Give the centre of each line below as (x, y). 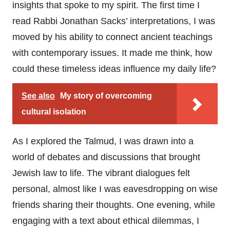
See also (38, 95)
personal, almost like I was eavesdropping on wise (115, 189)
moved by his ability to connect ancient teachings (112, 37)
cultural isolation (54, 111)
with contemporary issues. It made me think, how (112, 53)
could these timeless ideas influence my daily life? (114, 69)
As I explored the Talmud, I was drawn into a (103, 141)
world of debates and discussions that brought (106, 157)
